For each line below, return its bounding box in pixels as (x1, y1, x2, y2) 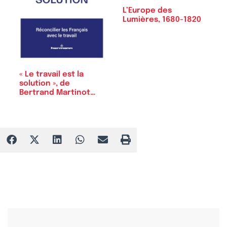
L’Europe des (123, 6, 172, 15)
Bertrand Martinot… (19, 88, 96, 97)
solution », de (19, 79, 70, 88)
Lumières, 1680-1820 (123, 15, 201, 24)
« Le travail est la (19, 70, 84, 79)
